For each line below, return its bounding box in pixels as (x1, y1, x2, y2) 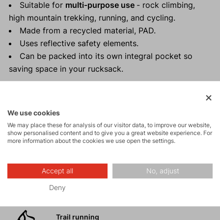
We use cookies (7, 109, 60, 117)
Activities (8, 113, 55, 127)
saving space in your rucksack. (8, 64, 123, 74)
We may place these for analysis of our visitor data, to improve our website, (7, 121, 211, 129)
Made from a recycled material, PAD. (19, 26, 156, 36)
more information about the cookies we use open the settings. (7, 137, 175, 145)
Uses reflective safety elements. (19, 38, 138, 49)
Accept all (42, 167, 73, 175)
